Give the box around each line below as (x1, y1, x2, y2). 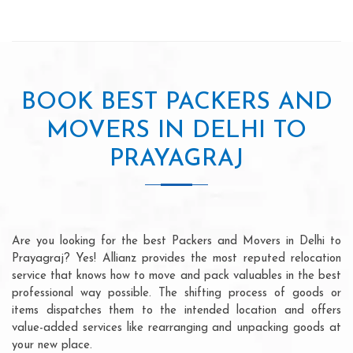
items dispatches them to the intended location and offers (12, 304, 341, 317)
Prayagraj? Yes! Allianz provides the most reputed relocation (12, 252, 341, 265)
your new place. (12, 339, 92, 351)
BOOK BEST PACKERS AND (20, 90, 333, 115)
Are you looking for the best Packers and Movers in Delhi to (12, 235, 341, 247)
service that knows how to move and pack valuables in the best (12, 269, 341, 282)
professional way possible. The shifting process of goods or (12, 287, 341, 299)
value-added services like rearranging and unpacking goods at (12, 321, 341, 334)
